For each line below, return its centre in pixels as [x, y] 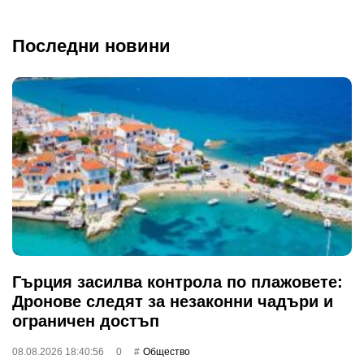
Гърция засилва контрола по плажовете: [178, 282]
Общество [167, 351]
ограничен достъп [86, 321]
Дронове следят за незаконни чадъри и [173, 301]
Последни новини [91, 45]
